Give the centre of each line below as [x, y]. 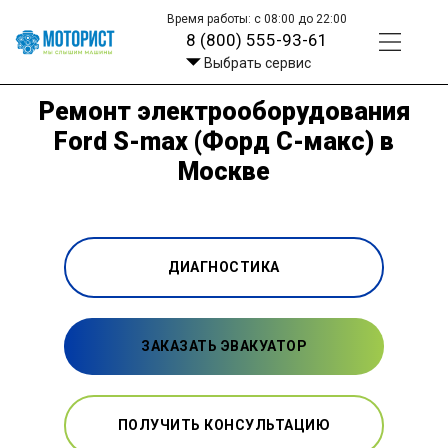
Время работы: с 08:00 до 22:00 [257, 19]
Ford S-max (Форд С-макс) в [224, 141]
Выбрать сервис [257, 63]
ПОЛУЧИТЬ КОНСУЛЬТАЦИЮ [224, 424]
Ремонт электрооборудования [224, 111]
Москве [224, 171]
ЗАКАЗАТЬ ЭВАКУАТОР [224, 345]
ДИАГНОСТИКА [224, 266]
